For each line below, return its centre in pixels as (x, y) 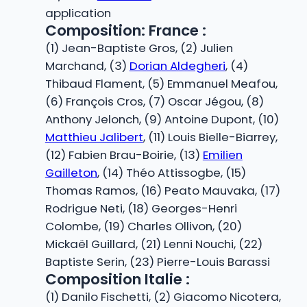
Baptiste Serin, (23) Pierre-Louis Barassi (157, 262)
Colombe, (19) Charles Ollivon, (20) (143, 226)
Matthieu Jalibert (94, 137)
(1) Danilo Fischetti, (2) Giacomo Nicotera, (163, 297)
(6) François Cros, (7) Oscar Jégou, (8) (154, 102)
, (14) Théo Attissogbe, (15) (171, 173)
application (78, 13)
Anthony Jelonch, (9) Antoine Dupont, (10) (162, 120)
